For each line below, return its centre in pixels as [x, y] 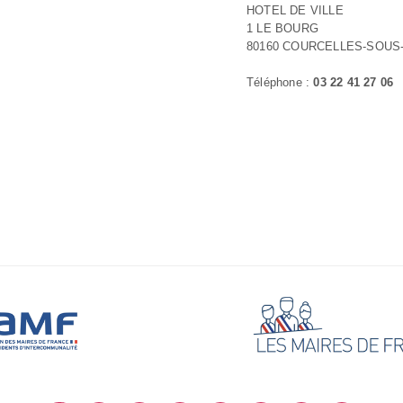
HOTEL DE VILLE [295, 10]
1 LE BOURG [282, 28]
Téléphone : [280, 82]
